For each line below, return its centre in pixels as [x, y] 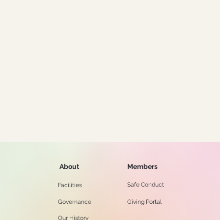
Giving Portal [144, 202]
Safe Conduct [145, 185]
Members [142, 166]
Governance [74, 202]
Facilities [70, 185]
